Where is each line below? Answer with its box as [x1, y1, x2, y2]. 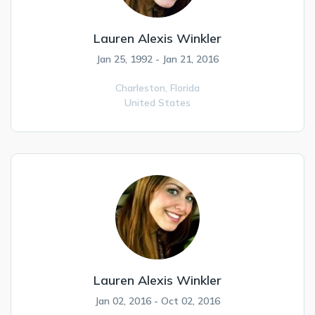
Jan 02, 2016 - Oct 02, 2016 [95, 295, 220, 307]
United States [124, 96, 191, 109]
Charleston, [115, 82, 170, 94]
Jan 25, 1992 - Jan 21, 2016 [96, 53, 219, 65]
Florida [170, 82, 200, 94]
